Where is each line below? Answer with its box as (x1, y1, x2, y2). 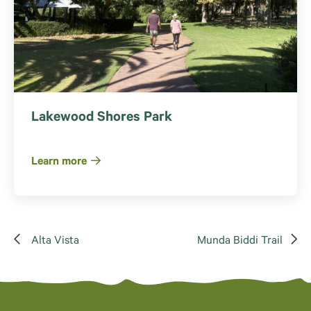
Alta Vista (31, 235, 79, 249)
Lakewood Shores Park (31, 111, 172, 127)
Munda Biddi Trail (197, 235, 283, 249)
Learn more (31, 156, 87, 169)
